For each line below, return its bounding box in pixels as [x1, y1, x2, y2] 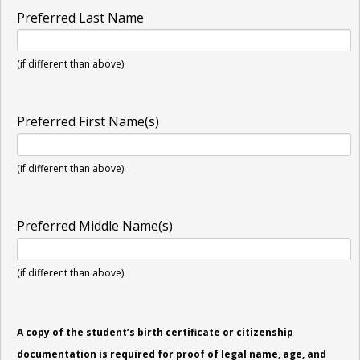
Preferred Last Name [17, 8, 144, 27]
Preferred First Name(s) [17, 112, 159, 131]
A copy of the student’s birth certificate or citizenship [17, 325, 293, 339]
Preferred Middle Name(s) [17, 217, 173, 235]
